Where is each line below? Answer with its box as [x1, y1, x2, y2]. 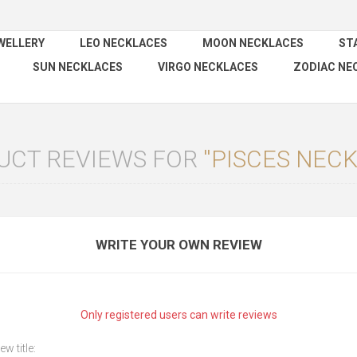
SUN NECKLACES [33, 61, 123, 73]
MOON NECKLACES [202, 37, 304, 49]
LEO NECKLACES [80, 37, 167, 49]
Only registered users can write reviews [80, 308, 277, 321]
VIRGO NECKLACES [158, 61, 258, 73]
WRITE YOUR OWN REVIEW [95, 237, 262, 253]
